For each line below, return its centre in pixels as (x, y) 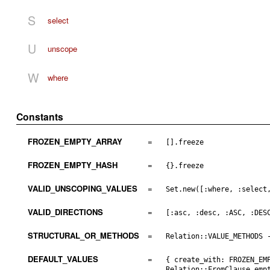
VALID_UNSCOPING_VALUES (82, 189)
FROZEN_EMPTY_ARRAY (75, 142)
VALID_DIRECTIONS (65, 212)
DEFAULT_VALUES (63, 259)
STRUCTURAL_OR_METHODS (83, 236)
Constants (40, 117)
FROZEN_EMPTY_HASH (72, 165)
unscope (62, 49)
